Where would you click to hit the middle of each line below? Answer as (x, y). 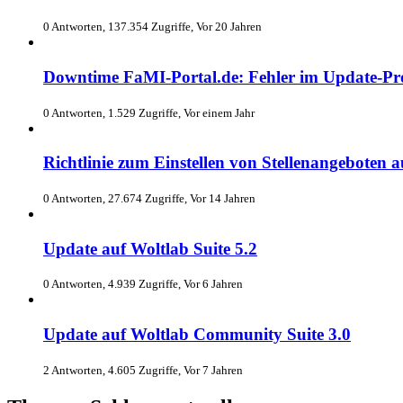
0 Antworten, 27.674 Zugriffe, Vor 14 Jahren (149, 198)
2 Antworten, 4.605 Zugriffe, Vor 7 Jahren (143, 370)
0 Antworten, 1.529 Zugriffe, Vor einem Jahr (149, 112)
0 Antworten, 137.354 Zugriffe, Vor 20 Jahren (152, 27)
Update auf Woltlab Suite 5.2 (150, 248)
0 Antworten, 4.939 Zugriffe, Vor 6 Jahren (143, 284)
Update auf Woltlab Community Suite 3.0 (197, 335)
